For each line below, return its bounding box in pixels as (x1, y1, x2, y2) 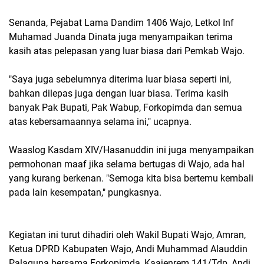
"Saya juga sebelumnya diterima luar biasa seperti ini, (9, 74, 231, 85)
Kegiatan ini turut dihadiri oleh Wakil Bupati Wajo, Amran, (9, 229, 246, 240)
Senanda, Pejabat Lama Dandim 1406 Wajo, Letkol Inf (9, 17, 234, 28)
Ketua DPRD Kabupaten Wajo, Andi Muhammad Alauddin (9, 243, 247, 255)
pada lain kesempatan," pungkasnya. (9, 187, 161, 198)
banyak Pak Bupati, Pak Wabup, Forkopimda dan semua (9, 102, 242, 113)
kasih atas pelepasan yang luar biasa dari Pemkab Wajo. (9, 45, 245, 57)
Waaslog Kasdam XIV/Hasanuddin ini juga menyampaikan (9, 144, 254, 156)
